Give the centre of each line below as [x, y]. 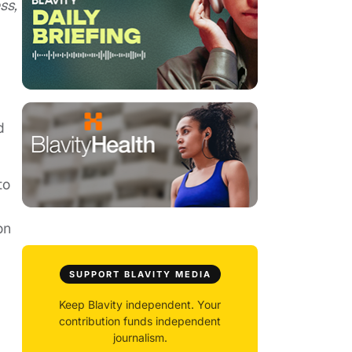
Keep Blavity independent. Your [140, 305]
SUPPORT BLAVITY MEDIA [140, 275]
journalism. [140, 338]
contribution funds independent [140, 321]
